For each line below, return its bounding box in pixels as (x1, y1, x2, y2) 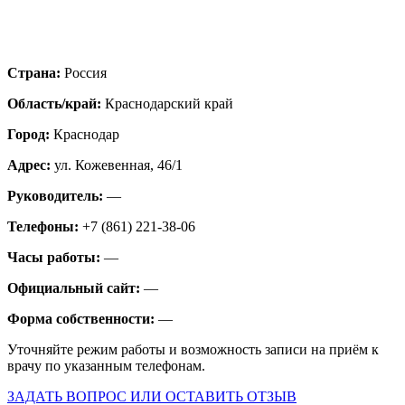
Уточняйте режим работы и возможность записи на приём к (7, 341, 379, 357)
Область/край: (7, 95, 105, 111)
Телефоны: (7, 218, 82, 234)
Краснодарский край (105, 95, 233, 111)
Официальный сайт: (7, 279, 144, 296)
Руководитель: (7, 187, 107, 203)
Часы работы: (7, 249, 104, 265)
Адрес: (7, 156, 54, 173)
